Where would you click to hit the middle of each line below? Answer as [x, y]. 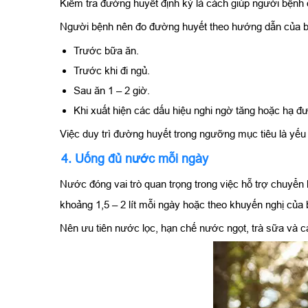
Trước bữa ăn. [106, 50]
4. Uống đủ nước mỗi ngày [135, 158]
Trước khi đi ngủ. [112, 70]
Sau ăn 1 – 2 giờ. [112, 90]
